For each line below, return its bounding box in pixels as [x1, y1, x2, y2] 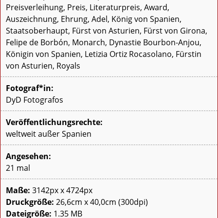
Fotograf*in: [6, 83, 54, 94]
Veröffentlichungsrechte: [6, 117, 103, 128]
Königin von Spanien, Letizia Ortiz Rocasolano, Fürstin [6, 49, 201, 60]
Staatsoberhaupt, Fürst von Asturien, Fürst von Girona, [6, 25, 207, 36]
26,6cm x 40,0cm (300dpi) [54, 197, 148, 208]
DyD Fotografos [6, 94, 63, 106]
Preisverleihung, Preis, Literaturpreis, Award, [6, 2, 169, 13]
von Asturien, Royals [6, 60, 80, 72]
